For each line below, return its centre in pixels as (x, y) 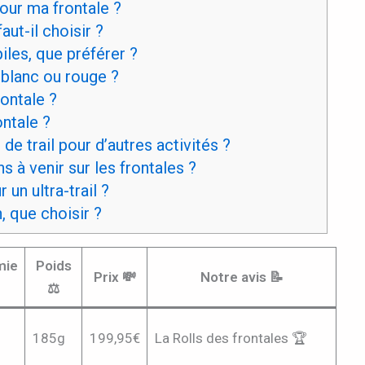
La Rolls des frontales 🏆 (231, 338)
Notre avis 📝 (242, 277)
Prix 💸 (114, 277)
